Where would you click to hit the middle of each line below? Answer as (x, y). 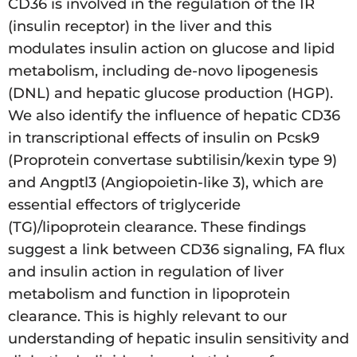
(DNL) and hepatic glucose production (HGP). (171, 93)
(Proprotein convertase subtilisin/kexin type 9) (173, 160)
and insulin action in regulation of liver (146, 271)
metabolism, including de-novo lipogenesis (163, 71)
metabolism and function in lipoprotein (149, 294)
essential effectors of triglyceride (124, 204)
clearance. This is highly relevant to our (147, 316)
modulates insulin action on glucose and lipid (171, 48)
